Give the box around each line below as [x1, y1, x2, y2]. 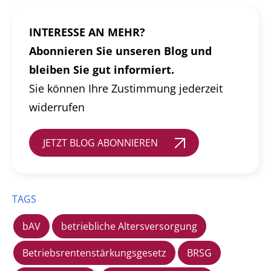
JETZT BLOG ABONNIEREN [43, 136, 158, 150]
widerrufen [29, 100, 85, 115]
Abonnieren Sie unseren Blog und [29, 44, 212, 59]
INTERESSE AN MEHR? [29, 25, 145, 40]
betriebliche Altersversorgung [61, 220, 197, 233]
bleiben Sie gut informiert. [29, 62, 174, 77]
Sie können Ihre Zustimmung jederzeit [29, 81, 223, 96]
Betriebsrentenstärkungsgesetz [22, 246, 166, 260]
